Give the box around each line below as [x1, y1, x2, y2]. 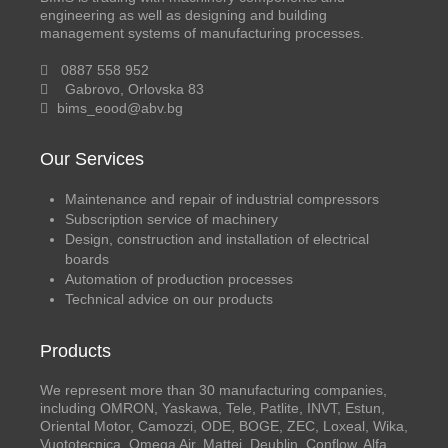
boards [65, 250, 109, 267]
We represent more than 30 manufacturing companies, [40, 381, 387, 398]
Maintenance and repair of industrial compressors [65, 190, 379, 207]
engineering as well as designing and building [40, 6, 327, 23]
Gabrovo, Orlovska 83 [53, 80, 204, 97]
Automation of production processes [65, 270, 293, 287]
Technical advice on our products [65, 290, 273, 307]
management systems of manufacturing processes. [40, 24, 364, 41]
